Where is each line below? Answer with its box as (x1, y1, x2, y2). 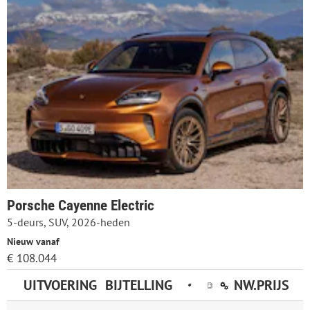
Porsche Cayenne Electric (7, 197, 154, 214)
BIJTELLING (105, 275, 172, 294)
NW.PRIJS (234, 275, 289, 294)
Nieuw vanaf (7, 234, 60, 248)
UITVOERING (24, 275, 97, 294)
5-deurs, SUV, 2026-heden (7, 215, 130, 229)
